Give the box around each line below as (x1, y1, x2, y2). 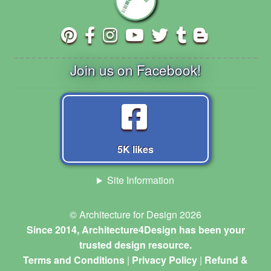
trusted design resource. (79, 238, 192, 252)
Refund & (204, 253, 248, 267)
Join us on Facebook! (70, 60, 201, 80)
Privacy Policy (132, 253, 197, 267)
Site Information (106, 173, 174, 188)
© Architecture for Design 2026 (70, 207, 201, 222)
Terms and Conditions (23, 253, 125, 267)
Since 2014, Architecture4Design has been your (26, 223, 245, 237)
